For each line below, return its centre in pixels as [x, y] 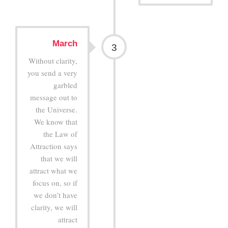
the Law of [61, 134]
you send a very [53, 73]
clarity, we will [54, 207]
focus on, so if [55, 182]
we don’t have [56, 195]
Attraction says [54, 146]
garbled [66, 85]
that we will [59, 158]
